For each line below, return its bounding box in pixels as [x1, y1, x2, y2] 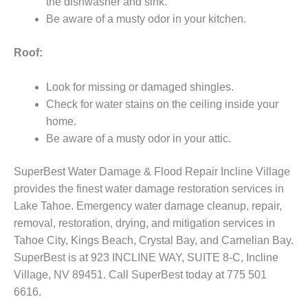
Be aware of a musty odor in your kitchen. [45, 13, 246, 25]
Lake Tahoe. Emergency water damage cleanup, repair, [14, 199, 282, 212]
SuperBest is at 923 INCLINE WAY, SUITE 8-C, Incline [14, 251, 278, 263]
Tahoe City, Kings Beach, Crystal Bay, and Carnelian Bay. [14, 234, 294, 246]
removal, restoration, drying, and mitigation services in [14, 217, 275, 229]
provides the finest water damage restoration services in [14, 182, 284, 195]
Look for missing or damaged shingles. [45, 80, 234, 93]
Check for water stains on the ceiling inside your [45, 98, 278, 110]
